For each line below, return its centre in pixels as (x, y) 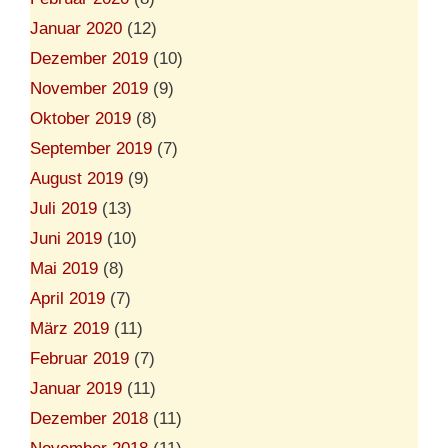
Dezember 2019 (89, 58)
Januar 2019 (76, 388)
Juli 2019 (63, 208)
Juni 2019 (66, 238)
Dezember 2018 (89, 418)
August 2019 (76, 178)
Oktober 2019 (80, 118)
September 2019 (91, 148)
